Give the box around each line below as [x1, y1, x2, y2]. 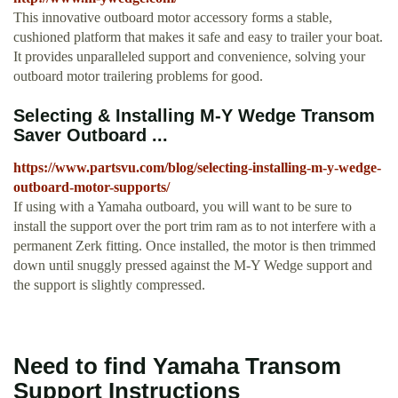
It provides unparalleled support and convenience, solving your [13, 49, 365, 65]
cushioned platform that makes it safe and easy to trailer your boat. [13, 29, 383, 45]
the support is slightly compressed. [13, 277, 205, 293]
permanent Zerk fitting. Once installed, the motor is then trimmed [13, 238, 376, 254]
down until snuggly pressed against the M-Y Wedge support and [13, 258, 372, 274]
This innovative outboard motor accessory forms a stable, [13, 10, 332, 26]
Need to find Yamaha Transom [13, 354, 341, 379]
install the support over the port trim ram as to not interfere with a [13, 219, 376, 235]
